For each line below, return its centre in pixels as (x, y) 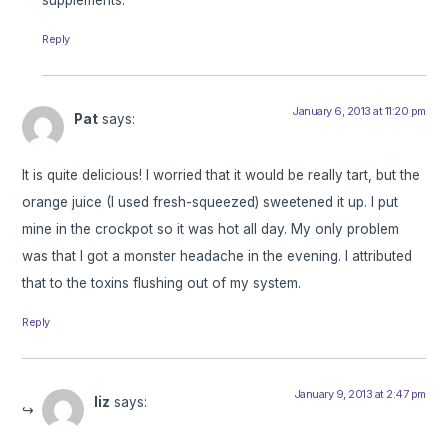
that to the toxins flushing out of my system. (162, 283)
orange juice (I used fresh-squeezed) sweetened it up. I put (210, 202)
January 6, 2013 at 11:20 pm (359, 110)
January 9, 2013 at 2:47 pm (359, 394)
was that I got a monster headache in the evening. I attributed (217, 256)
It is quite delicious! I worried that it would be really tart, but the (221, 175)
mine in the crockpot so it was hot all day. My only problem (211, 229)
